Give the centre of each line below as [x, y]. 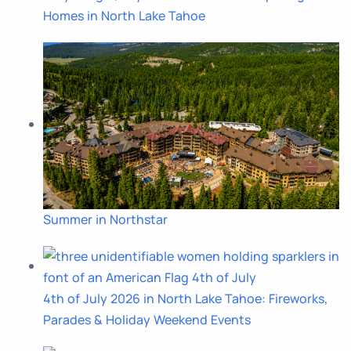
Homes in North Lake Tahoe [124, 15]
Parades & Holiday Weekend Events [147, 319]
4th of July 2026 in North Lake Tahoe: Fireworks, [185, 298]
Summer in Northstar [105, 219]
